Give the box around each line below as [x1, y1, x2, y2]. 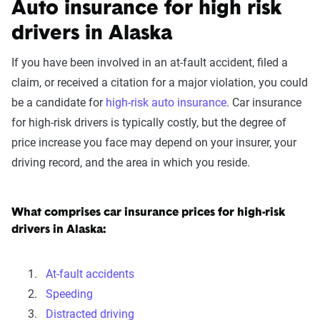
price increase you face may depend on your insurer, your [11, 136, 296, 149]
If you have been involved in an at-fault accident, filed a [11, 56, 288, 69]
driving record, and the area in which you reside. [11, 156, 250, 169]
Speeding [46, 287, 93, 301]
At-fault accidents [46, 267, 134, 281]
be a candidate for [11, 96, 106, 109]
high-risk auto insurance [106, 96, 226, 109]
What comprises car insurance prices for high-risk [11, 207, 285, 219]
